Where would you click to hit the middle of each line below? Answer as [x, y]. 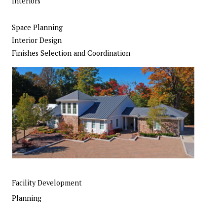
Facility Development [47, 183]
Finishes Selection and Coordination [71, 53]
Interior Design [37, 40]
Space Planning [37, 28]
